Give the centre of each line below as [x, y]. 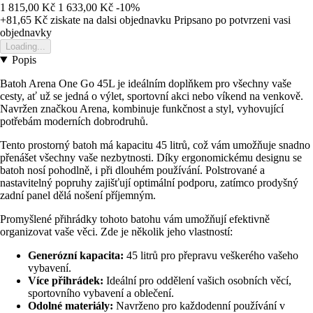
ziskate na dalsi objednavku [109, 20]
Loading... [26, 46]
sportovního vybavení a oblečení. [101, 293]
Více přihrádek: [66, 280]
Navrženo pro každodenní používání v [199, 305]
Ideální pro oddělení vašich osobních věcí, [197, 280]
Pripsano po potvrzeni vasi [232, 20]
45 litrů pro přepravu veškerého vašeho [211, 255]
